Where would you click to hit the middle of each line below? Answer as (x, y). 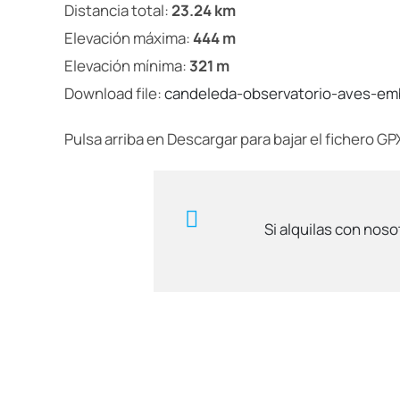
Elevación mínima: (125, 65)
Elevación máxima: (127, 37)
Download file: (114, 93)
